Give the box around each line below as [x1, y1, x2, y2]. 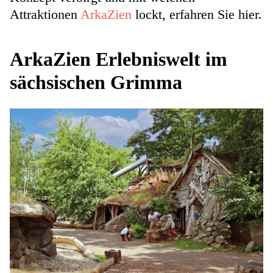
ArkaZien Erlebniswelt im [10, 48, 227, 71]
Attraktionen [10, 7, 80, 23]
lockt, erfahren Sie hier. [132, 7, 262, 23]
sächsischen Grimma [10, 71, 182, 94]
